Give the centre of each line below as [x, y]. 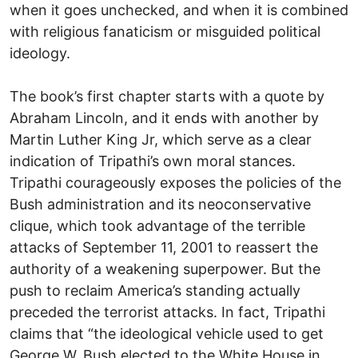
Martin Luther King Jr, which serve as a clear [161, 139]
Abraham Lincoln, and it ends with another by [164, 117]
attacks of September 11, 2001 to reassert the [164, 247]
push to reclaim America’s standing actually [155, 290]
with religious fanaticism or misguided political [165, 31]
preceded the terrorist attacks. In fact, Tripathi [167, 312]
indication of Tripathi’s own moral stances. [153, 161]
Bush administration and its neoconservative [160, 204]
